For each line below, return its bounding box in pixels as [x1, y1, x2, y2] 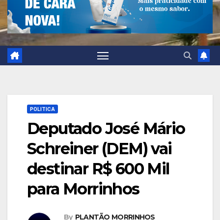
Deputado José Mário [27, 118, 185, 138]
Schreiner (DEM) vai [27, 138, 172, 158]
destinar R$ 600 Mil [27, 159, 169, 178]
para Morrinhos [27, 179, 139, 198]
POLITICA [30, 106, 55, 112]
